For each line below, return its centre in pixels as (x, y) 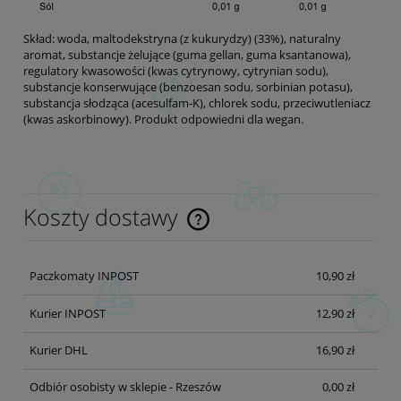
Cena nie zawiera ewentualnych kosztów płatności (170, 227)
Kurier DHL (58, 350)
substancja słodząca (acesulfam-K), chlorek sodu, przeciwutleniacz (197, 102)
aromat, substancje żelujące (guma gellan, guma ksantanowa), (187, 54)
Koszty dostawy (103, 216)
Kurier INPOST (67, 313)
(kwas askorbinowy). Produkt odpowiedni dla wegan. (163, 119)
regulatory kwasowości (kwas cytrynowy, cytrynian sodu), (176, 70)
